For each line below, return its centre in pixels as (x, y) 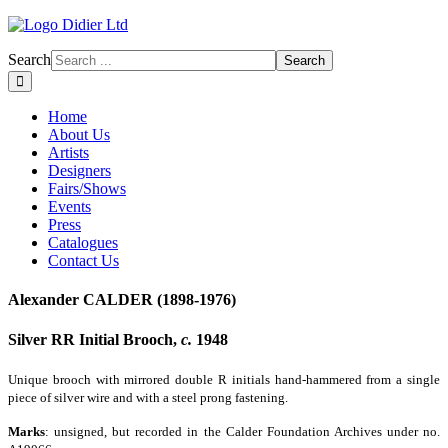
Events (69, 206)
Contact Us (83, 260)
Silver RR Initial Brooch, (94, 339)
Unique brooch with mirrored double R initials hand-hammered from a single (224, 379)
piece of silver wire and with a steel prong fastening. (148, 397)
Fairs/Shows (87, 188)
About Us (79, 134)
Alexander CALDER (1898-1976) (122, 300)
